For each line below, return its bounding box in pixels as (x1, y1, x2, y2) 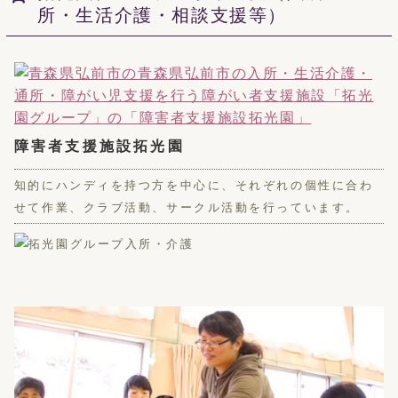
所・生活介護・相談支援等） (37, 4, 287, 25)
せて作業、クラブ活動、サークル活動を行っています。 (13, 200, 360, 214)
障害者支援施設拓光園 (13, 138, 185, 154)
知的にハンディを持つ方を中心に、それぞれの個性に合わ (13, 178, 374, 192)
